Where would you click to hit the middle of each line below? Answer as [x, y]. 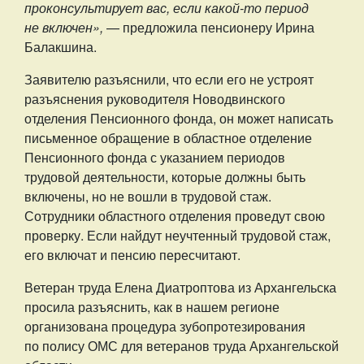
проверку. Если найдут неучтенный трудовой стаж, [178, 235]
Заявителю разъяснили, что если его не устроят [169, 79]
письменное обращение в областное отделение [168, 138]
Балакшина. [61, 47]
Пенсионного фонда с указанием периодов [155, 157]
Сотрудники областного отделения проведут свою [175, 216]
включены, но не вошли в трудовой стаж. [148, 196]
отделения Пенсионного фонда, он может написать [179, 118]
